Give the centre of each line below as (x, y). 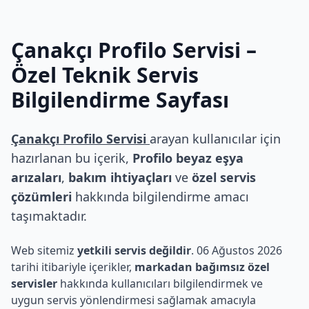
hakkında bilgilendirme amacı (160, 197)
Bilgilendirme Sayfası (120, 100)
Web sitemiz (44, 250)
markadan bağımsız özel (202, 267)
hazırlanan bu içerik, (72, 158)
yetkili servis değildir (134, 250)
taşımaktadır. (49, 216)
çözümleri (41, 197)
